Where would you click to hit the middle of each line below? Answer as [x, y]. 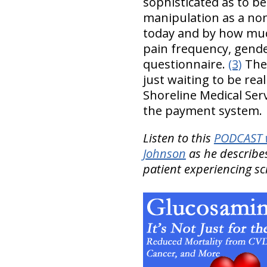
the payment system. [202, 110]
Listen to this [178, 138]
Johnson [164, 153]
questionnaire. [185, 64]
